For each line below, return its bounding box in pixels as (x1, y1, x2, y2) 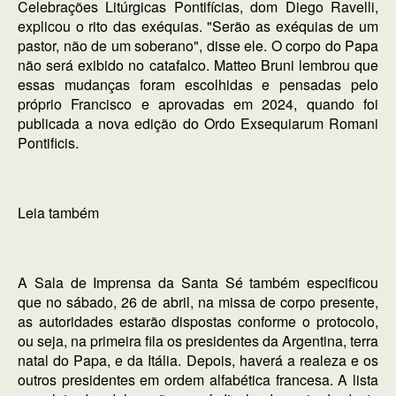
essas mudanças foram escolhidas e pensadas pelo (18, 74, 378, 95)
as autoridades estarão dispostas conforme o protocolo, (18, 311, 378, 331)
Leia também (18, 202, 99, 223)
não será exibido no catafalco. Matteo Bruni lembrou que (18, 55, 378, 75)
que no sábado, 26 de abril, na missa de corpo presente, (18, 292, 378, 312)
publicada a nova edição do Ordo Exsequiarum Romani (18, 113, 378, 133)
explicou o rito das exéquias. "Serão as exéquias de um (18, 16, 378, 36)
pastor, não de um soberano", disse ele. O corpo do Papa (18, 35, 378, 56)
